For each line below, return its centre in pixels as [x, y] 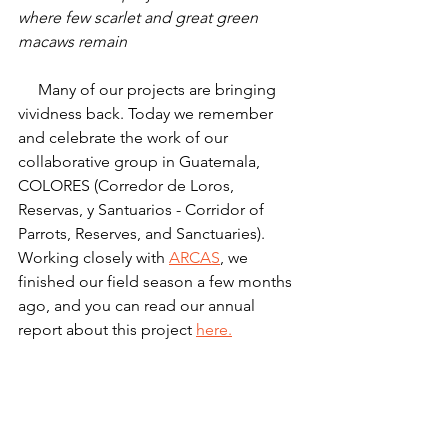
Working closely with [93, 257]
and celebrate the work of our [125, 137]
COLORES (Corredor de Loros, [128, 185]
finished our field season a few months [157, 281]
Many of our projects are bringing [28, 89]
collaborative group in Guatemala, [141, 161]
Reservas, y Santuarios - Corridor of [143, 209]
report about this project [107, 329]
